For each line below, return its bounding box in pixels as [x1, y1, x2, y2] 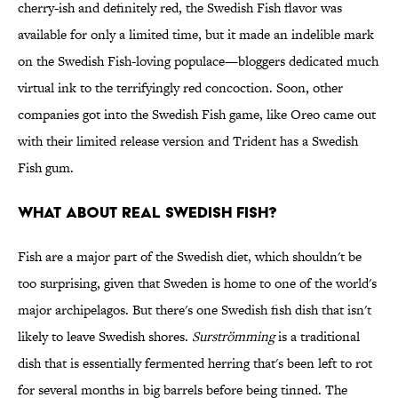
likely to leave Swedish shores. [18, 327, 192, 346]
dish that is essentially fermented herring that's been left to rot [18, 354, 372, 373]
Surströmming [192, 327, 275, 346]
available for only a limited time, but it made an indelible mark [18, 25, 374, 44]
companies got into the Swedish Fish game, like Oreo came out [18, 105, 376, 124]
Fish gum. [18, 158, 74, 178]
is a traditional [275, 327, 360, 346]
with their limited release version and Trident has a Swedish [18, 131, 358, 151]
